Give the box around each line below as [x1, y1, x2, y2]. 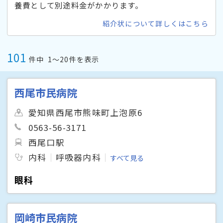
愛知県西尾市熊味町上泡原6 [28, 106, 143, 118]
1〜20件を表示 [47, 54, 100, 65]
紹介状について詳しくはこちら [102, 18, 209, 29]
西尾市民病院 [14, 85, 78, 100]
